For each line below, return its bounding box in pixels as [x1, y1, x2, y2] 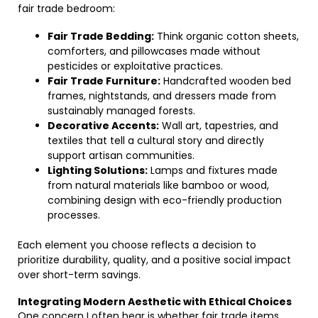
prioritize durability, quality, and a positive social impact [18, 253, 291, 267]
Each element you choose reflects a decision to [18, 238, 256, 252]
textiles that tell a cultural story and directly [48, 133, 264, 148]
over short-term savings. [18, 268, 141, 282]
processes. [48, 208, 100, 222]
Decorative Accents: [48, 119, 159, 133]
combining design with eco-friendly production [48, 193, 282, 207]
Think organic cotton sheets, [154, 29, 299, 43]
